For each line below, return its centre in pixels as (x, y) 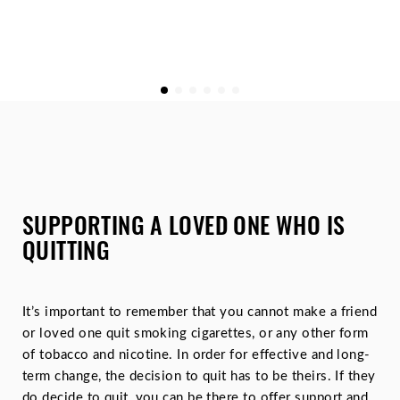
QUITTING (67, 250)
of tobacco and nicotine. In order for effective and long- (196, 355)
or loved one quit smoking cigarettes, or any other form (196, 333)
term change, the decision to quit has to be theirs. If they (199, 376)
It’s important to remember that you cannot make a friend (200, 312)
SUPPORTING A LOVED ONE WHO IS (184, 225)
